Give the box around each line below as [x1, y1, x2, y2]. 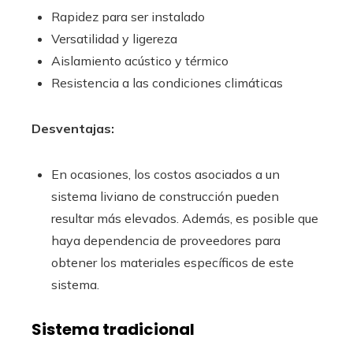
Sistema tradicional [32, 318, 195, 340]
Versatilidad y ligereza [51, 31, 180, 46]
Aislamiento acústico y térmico [51, 53, 229, 69]
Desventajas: [32, 121, 114, 136]
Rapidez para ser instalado [51, 9, 205, 24]
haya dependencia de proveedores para [51, 232, 281, 248]
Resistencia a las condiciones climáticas [51, 75, 283, 91]
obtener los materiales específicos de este [51, 255, 294, 270]
